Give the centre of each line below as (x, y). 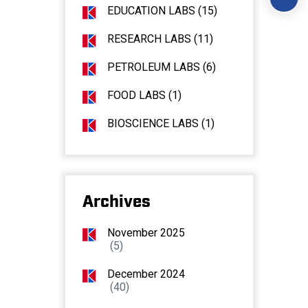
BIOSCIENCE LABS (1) (161, 124)
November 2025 (146, 233)
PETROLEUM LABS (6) (161, 67)
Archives (116, 202)
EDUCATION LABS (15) (162, 11)
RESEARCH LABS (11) (160, 39)
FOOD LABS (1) (144, 96)
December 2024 (146, 274)
